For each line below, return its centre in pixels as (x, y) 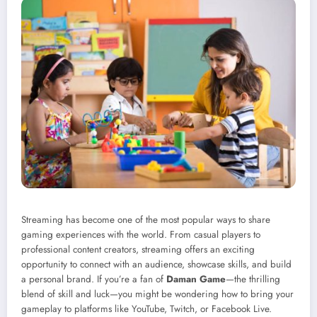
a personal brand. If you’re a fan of (94, 279)
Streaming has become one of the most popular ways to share (146, 220)
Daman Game (196, 279)
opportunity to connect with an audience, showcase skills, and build (156, 265)
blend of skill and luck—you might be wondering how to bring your (157, 294)
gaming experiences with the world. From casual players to (141, 235)
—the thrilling (253, 279)
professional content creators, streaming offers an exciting (138, 250)
